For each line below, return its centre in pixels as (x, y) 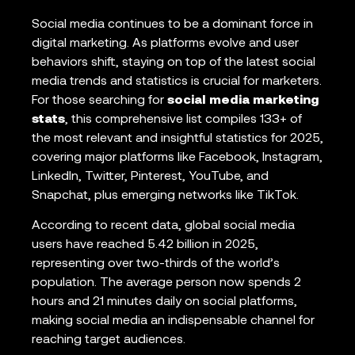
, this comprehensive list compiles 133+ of (183, 119)
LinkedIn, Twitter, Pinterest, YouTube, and (150, 176)
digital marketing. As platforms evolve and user (165, 43)
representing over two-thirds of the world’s (156, 264)
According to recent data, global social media (163, 226)
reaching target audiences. (109, 340)
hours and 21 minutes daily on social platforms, (164, 302)
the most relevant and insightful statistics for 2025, (177, 138)
